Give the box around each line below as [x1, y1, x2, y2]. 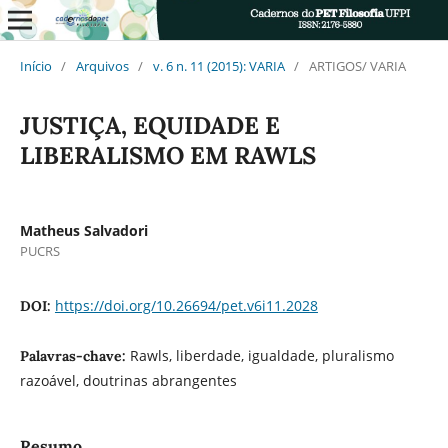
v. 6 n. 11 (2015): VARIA [152, 56, 285, 75]
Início [19, 56, 52, 75]
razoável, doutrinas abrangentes [19, 370, 237, 390]
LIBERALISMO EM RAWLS [19, 139, 316, 171]
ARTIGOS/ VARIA [308, 56, 406, 75]
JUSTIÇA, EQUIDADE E [19, 109, 280, 141]
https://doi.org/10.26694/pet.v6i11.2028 [54, 295, 318, 315]
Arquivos [75, 56, 129, 75]
